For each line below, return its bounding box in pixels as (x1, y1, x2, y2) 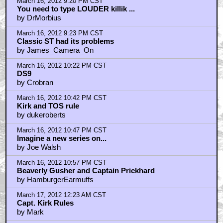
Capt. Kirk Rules (16, 199, 74, 208)
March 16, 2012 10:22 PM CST (16, 62, 107, 70)
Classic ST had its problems (16, 37, 114, 46)
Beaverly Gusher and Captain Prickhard (16, 166, 155, 175)
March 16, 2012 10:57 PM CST (16, 159, 107, 167)
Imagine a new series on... (16, 134, 107, 143)
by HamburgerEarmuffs (16, 175, 94, 184)
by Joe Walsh (16, 143, 61, 152)
